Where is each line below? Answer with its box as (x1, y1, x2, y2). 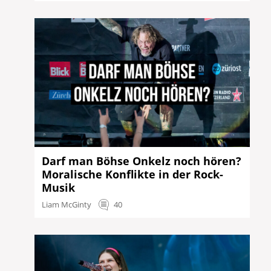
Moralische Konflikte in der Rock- (42, 167, 224, 182)
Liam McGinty (42, 199, 92, 211)
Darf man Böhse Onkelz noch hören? (42, 154, 242, 169)
